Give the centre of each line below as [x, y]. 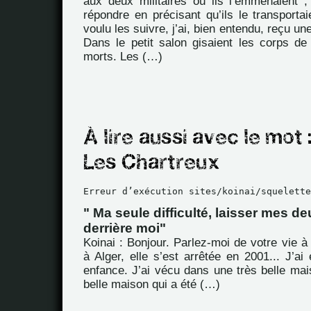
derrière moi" [125, 228]
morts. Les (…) [123, 57]
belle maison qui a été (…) [152, 284]
